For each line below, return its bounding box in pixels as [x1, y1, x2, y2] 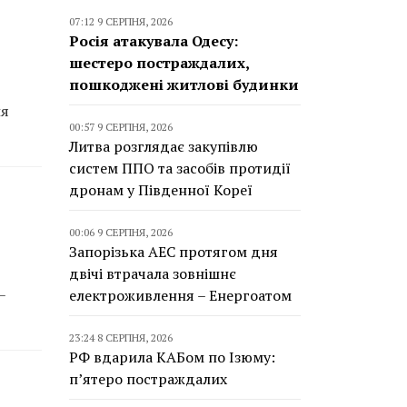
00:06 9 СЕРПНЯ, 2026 [69, 225, 173, 239]
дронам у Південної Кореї [69, 180, 253, 200]
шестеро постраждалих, [69, 53, 249, 73]
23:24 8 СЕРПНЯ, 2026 [69, 331, 173, 344]
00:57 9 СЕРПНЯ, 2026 [69, 120, 173, 134]
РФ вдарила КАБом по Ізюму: [69, 347, 275, 367]
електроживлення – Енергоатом [69, 285, 292, 305]
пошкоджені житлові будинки [69, 74, 299, 94]
